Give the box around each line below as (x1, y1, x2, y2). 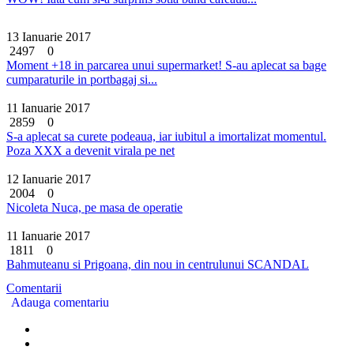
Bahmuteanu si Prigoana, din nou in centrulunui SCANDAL (6, 257, 309, 271)
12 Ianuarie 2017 (6, 171, 91, 186)
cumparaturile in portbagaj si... (6, 72, 157, 86)
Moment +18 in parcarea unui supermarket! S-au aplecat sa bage (6, 58, 326, 72)
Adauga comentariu (11, 295, 110, 309)
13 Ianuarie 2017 (6, 29, 91, 43)
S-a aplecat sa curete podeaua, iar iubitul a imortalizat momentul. (6, 129, 326, 143)
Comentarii (6, 281, 62, 295)
